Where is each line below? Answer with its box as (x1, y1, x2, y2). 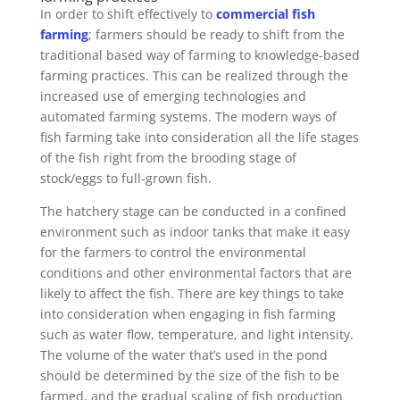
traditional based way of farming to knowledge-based (39, 46, 360, 63)
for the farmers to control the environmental (39, 244, 306, 261)
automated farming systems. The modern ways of (39, 108, 337, 125)
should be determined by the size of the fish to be (39, 367, 339, 384)
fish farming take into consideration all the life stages (39, 129, 359, 146)
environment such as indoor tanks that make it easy (39, 223, 350, 240)
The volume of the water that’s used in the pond (39, 346, 328, 363)
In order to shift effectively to (39, 5, 212, 22)
